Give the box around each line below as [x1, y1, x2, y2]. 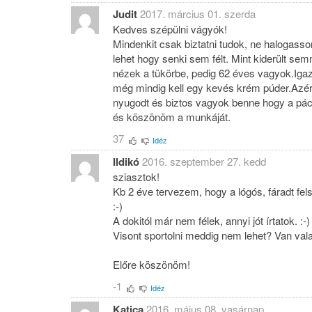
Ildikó [113, 154, 139, 170]
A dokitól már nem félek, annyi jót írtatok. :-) [113, 213, 310, 228]
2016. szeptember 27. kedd [142, 154, 266, 169]
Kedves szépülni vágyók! [113, 22, 227, 37]
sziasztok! [113, 169, 159, 185]
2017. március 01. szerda [140, 6, 256, 22]
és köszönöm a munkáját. [113, 109, 231, 125]
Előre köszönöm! [113, 257, 190, 272]
